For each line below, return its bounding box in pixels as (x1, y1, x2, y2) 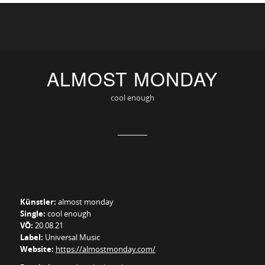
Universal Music (43, 231, 100, 243)
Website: (20, 243, 54, 254)
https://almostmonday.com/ (55, 243, 156, 254)
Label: (20, 231, 43, 243)
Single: (20, 208, 46, 219)
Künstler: (20, 196, 56, 207)
